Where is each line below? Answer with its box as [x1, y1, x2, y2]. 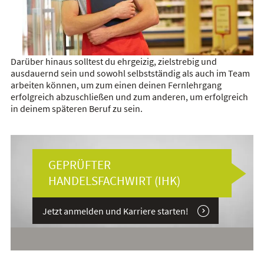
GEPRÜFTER [48, 157, 111, 173]
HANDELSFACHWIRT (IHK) [48, 173, 180, 189]
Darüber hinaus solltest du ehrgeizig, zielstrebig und [10, 55, 217, 68]
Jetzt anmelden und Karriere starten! [42, 205, 189, 217]
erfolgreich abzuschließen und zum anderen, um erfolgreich [10, 91, 248, 103]
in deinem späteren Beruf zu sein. [10, 103, 143, 115]
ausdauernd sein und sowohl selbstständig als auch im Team [10, 67, 250, 80]
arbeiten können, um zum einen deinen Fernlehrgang [10, 79, 222, 91]
